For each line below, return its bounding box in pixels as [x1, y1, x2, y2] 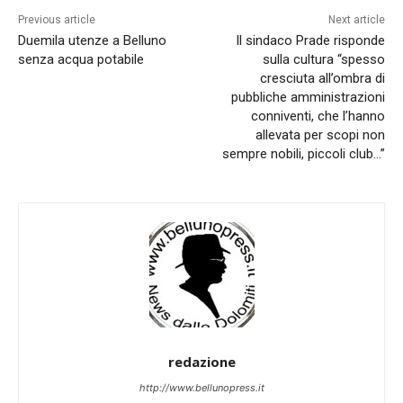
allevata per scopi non [255, 127, 385, 144]
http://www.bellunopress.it [139, 381, 264, 395]
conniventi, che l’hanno [250, 108, 385, 125]
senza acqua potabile [18, 51, 144, 68]
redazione [167, 353, 236, 372]
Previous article [18, 13, 95, 27]
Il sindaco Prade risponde [235, 32, 385, 49]
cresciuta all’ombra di [259, 70, 385, 87]
